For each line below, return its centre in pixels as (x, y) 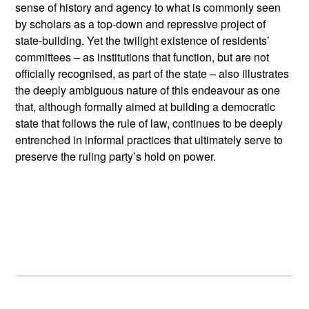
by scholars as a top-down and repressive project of (141, 24)
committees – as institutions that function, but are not (142, 57)
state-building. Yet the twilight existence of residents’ (143, 40)
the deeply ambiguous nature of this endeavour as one (148, 90)
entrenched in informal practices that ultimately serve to (149, 140)
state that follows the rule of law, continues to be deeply (149, 123)
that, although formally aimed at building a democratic (146, 107)
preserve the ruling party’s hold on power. (116, 156)
